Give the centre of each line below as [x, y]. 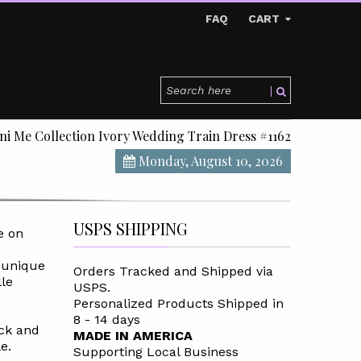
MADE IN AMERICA [133, 336]
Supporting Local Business [156, 352]
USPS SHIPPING [130, 228]
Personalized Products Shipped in [178, 303]
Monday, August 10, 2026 [209, 161]
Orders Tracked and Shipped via [173, 271]
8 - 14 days [106, 320]
